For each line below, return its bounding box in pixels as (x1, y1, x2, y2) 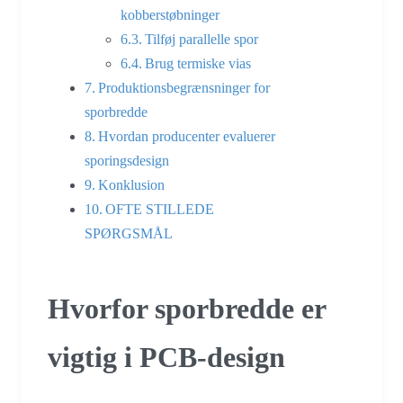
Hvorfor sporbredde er (48, 292, 326, 326)
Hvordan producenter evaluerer (98, 128, 276, 144)
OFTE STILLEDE (105, 201, 215, 217)
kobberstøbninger (121, 6, 219, 22)
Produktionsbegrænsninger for (98, 79, 271, 95)
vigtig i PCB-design (48, 341, 285, 374)
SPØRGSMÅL (85, 225, 173, 241)
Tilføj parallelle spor (145, 31, 259, 47)
